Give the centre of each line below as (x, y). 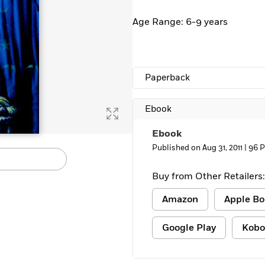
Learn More (43, 9)
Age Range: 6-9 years (180, 22)
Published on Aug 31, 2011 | (200, 148)
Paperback (167, 78)
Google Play (189, 228)
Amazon (180, 199)
